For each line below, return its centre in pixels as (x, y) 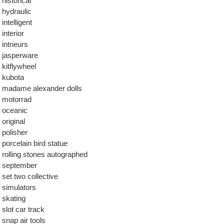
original (13, 121)
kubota (13, 77)
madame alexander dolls (42, 88)
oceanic (15, 110)
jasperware (20, 55)
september (19, 165)
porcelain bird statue (35, 143)
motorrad (17, 99)
